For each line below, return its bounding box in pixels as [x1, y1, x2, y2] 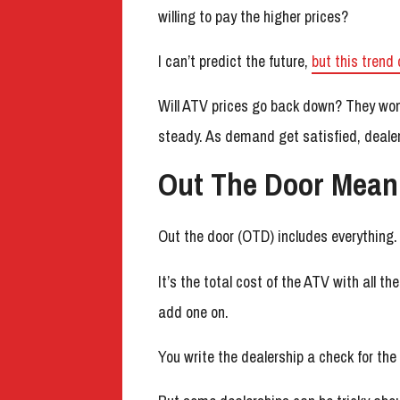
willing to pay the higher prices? [158, 4, 348, 28]
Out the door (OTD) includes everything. [158, 225, 397, 248]
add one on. [158, 300, 229, 323]
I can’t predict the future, [158, 49, 312, 72]
